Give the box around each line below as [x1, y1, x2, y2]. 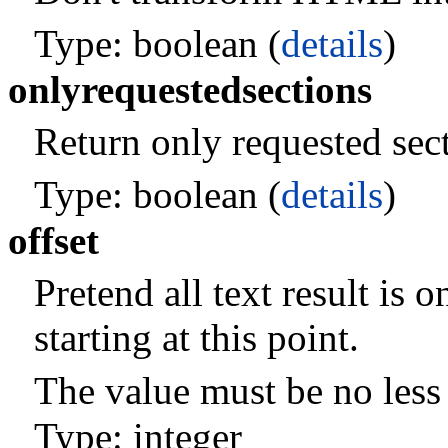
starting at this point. [33, 315, 359, 359]
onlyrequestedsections [8, 68, 372, 112]
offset [8, 219, 99, 263]
